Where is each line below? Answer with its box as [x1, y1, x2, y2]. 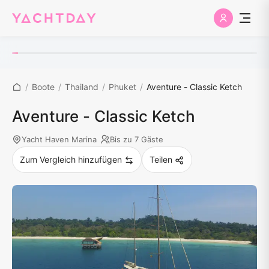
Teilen [150, 154, 172, 165]
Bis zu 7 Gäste [110, 134, 163, 144]
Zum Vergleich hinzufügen [20, 154, 122, 165]
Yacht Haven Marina [22, 134, 97, 144]
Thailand [65, 82, 98, 92]
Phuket [109, 82, 136, 92]
